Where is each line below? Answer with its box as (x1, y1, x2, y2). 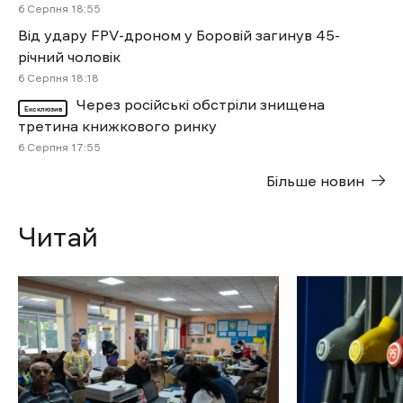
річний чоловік (18, 49, 121, 65)
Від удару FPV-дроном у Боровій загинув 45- (18, 28, 340, 43)
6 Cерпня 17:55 (18, 142, 101, 154)
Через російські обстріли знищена (76, 97, 325, 112)
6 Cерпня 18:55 (18, 4, 101, 15)
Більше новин (266, 174, 364, 189)
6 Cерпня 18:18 (18, 73, 99, 85)
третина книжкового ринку (18, 119, 217, 134)
